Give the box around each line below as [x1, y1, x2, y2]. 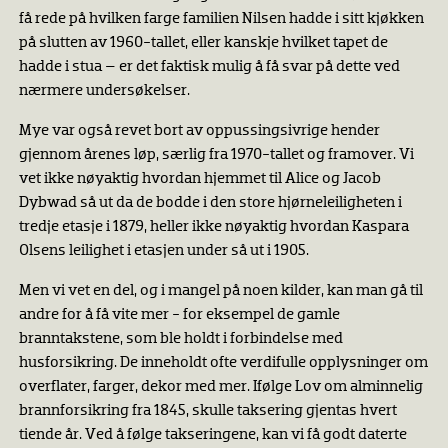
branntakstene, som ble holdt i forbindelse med [18, 331, 343, 347]
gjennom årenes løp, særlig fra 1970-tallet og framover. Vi [18, 147, 414, 163]
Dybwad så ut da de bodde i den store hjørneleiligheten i [18, 195, 402, 211]
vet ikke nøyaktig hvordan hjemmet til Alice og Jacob [18, 171, 381, 187]
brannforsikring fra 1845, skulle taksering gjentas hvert [18, 403, 397, 419]
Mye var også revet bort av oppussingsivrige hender [18, 123, 380, 139]
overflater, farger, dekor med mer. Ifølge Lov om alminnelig [18, 379, 423, 395]
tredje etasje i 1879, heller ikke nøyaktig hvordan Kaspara [18, 219, 409, 235]
